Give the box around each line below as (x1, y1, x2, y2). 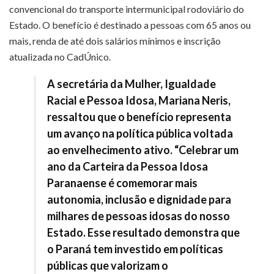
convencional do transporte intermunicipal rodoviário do (9, 2, 244, 15)
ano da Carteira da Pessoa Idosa (47, 159, 208, 173)
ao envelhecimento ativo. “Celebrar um (47, 143, 239, 157)
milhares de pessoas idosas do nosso (47, 209, 230, 223)
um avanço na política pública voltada (47, 126, 233, 140)
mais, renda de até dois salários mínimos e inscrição (9, 34, 221, 46)
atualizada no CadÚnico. (9, 50, 111, 62)
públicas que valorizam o (47, 258, 168, 272)
